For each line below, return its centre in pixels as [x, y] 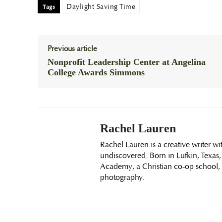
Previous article [72, 49]
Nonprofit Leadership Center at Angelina [127, 62]
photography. [122, 177]
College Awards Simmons [96, 72]
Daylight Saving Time [101, 6]
